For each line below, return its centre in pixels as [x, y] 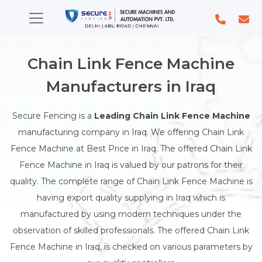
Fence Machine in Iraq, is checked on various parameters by [131, 247]
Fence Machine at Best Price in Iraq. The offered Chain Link [131, 148]
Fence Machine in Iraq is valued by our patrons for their [131, 165]
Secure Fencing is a [53, 116]
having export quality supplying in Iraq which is [131, 197]
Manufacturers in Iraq [131, 86]
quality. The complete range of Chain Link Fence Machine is [131, 181]
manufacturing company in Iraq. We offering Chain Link [131, 132]
